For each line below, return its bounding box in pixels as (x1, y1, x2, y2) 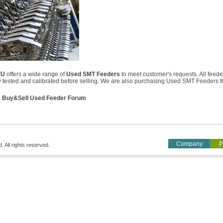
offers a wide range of (5, 71, 66, 78)
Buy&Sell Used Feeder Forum (2, 95, 86, 102)
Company (176, 140, 203, 147)
